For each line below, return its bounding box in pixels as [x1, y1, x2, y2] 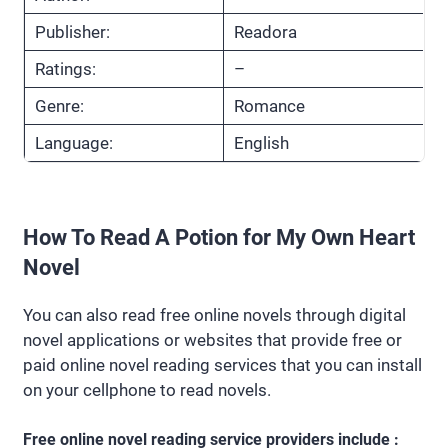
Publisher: [35, 21, 110, 42]
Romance [234, 95, 305, 116]
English [234, 132, 289, 153]
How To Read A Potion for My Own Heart [23, 224, 415, 250]
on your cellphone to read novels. [23, 379, 271, 400]
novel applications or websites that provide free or [23, 329, 402, 350]
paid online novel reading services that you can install [23, 354, 422, 375]
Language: [35, 132, 113, 153]
